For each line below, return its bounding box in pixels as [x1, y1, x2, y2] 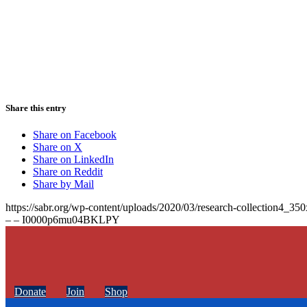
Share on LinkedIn [33, 153, 114, 165]
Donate [14, 285, 46, 297]
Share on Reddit [33, 165, 103, 177]
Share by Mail [33, 177, 94, 190]
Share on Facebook [33, 128, 116, 140]
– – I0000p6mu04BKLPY [5, 213, 120, 225]
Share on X [33, 140, 82, 153]
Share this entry [5, 102, 66, 113]
